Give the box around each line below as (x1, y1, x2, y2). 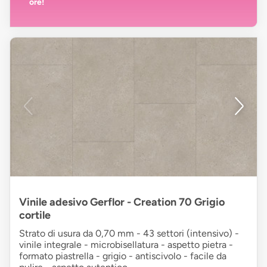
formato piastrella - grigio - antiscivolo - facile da (19, 250, 226, 262)
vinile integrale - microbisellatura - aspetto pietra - (19, 238, 233, 250)
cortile (19, 208, 51, 222)
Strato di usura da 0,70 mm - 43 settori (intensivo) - (19, 227, 239, 239)
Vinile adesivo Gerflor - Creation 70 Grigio (19, 195, 225, 209)
